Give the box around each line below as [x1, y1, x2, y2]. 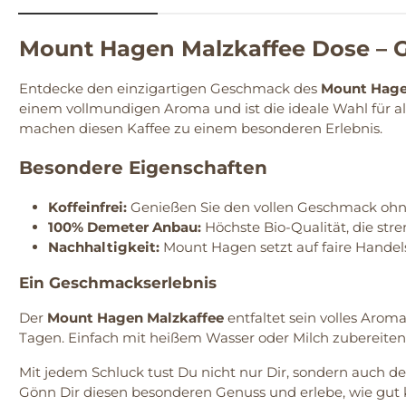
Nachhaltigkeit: [48, 238, 159, 256]
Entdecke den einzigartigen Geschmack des [19, 80, 321, 98]
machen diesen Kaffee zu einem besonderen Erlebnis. [19, 120, 382, 138]
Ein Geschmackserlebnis [19, 274, 217, 293]
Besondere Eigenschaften [19, 157, 267, 179]
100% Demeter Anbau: [48, 218, 201, 237]
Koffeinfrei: [48, 198, 127, 217]
